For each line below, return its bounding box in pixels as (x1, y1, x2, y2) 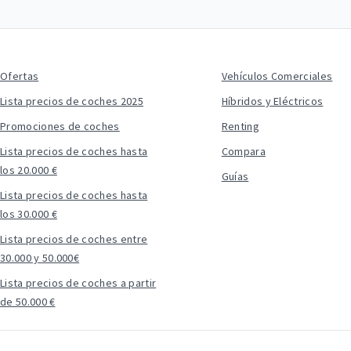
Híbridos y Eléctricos (221, 94, 324, 108)
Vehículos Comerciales (221, 69, 333, 83)
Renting (221, 119, 259, 133)
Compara (221, 144, 266, 158)
